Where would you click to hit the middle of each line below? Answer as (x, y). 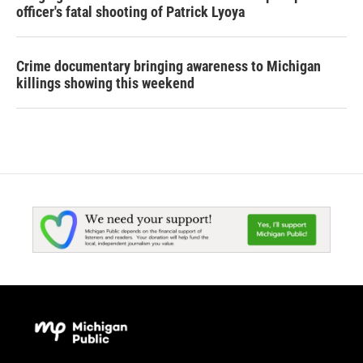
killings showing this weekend (105, 83)
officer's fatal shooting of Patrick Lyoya (130, 12)
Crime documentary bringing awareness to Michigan (169, 66)
